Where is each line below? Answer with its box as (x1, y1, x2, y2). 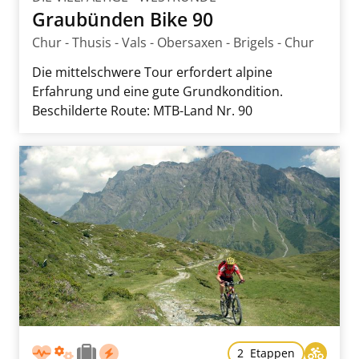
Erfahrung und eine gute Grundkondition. (32, 82, 283, 100)
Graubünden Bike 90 (32, 6, 213, 32)
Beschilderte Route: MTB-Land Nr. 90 (32, 101, 252, 119)
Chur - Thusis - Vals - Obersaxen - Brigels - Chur (32, 33, 314, 51)
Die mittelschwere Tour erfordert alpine (32, 63, 272, 81)
